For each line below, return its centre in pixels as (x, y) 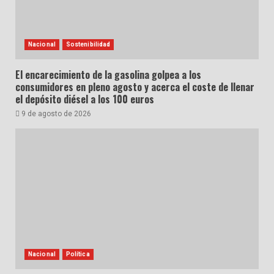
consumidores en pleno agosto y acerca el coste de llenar (135, 87)
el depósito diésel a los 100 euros (85, 99)
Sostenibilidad (88, 45)
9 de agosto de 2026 (55, 114)
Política (78, 254)
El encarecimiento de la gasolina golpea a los (108, 75)
